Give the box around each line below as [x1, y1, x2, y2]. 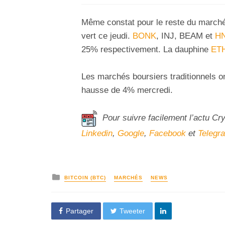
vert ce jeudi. [81, 31, 133, 41]
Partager [65, 206, 93, 215]
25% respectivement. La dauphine [81, 44, 211, 54]
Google [118, 129, 144, 139]
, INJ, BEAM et [156, 31, 215, 41]
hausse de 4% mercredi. [81, 85, 173, 95]
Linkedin [81, 129, 113, 139]
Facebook [149, 129, 186, 139]
